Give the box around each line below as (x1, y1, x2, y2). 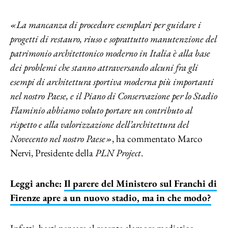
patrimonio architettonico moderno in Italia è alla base (10, 47, 210, 60)
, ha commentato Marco (112, 132, 203, 145)
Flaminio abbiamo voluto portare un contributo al (10, 104, 192, 117)
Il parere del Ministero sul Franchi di (64, 177, 217, 190)
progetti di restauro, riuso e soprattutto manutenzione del (10, 33, 217, 45)
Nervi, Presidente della (10, 147, 95, 159)
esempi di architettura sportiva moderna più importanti (10, 75, 214, 88)
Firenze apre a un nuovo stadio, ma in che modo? (10, 191, 211, 204)
